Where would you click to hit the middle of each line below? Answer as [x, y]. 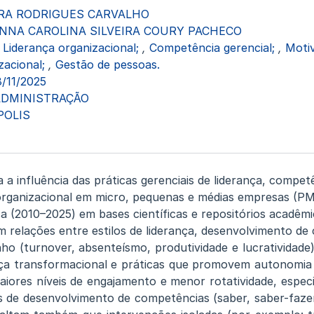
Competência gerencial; [213, 48]
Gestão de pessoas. [107, 64]
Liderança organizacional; [72, 48]
